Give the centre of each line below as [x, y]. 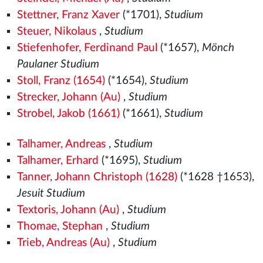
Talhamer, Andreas [61, 144]
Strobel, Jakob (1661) [68, 114]
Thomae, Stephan [60, 226]
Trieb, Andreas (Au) [63, 243]
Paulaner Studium [58, 64]
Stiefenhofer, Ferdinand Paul [87, 48]
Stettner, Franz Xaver [68, 15]
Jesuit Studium [51, 193]
